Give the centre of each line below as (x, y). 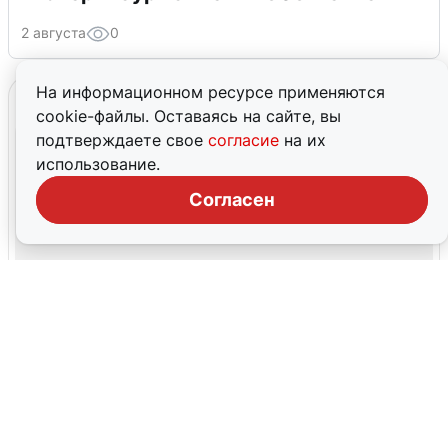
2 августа (53, 32)
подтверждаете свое (122, 140)
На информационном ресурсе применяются (210, 92)
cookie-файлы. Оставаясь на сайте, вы (188, 116)
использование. (98, 164)
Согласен (232, 199)
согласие (246, 140)
